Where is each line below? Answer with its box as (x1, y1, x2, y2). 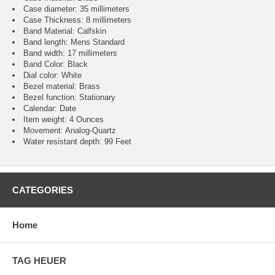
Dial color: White (23, 71, 82, 80)
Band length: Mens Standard (23, 37, 125, 47)
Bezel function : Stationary (23, 93, 115, 103)
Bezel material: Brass (23, 82, 100, 91)
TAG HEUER (12, 255, 66, 266)
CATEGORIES (12, 185, 73, 196)
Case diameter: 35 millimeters (23, 4, 130, 14)
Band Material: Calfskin (23, 26, 106, 36)
